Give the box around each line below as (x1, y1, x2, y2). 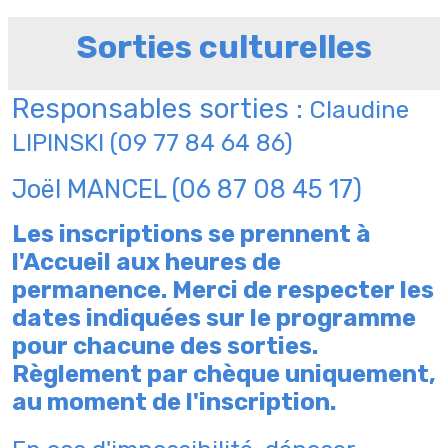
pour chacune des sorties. (12, 331, 318, 360)
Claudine (310, 95, 409, 124)
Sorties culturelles (76, 28, 372, 66)
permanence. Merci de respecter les (12, 275, 434, 304)
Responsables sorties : (12, 91, 310, 125)
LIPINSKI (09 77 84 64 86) (12, 128, 293, 157)
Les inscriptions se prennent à (12, 219, 371, 248)
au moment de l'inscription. (12, 387, 336, 416)
